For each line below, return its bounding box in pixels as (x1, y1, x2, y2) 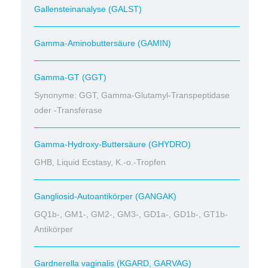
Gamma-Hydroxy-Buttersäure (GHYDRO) (34, 139, 191, 149)
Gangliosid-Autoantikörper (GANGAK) (34, 191, 176, 201)
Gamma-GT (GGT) (34, 72, 106, 82)
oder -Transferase (34, 105, 102, 115)
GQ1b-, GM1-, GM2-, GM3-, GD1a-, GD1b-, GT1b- (34, 209, 228, 219)
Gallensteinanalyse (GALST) (34, 4, 142, 14)
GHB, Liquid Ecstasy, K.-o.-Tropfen (34, 157, 166, 167)
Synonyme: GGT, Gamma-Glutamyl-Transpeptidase (34, 90, 230, 100)
